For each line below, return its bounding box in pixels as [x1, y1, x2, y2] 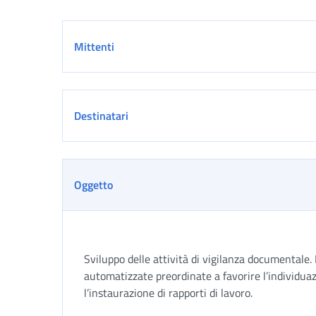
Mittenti [74, 38, 114, 55]
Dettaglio [61, 20, 128, 45]
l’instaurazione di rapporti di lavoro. [84, 284, 253, 301]
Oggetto [74, 176, 113, 193]
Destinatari [74, 107, 128, 124]
